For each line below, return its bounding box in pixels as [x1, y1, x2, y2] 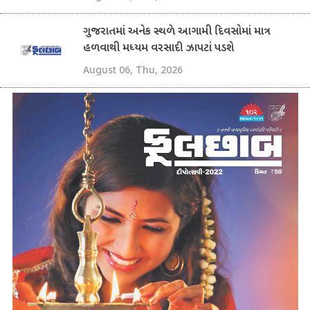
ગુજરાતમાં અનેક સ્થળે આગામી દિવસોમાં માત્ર [83, 25, 271, 40]
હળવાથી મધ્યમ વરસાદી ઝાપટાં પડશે [83, 42, 234, 57]
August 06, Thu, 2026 [83, 63, 183, 77]
